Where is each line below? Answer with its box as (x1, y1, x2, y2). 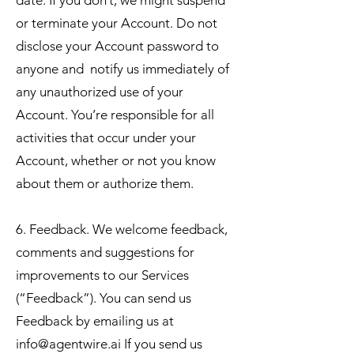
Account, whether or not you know (16, 153, 216, 168)
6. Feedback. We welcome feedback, (16, 221, 228, 237)
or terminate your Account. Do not (16, 15, 217, 31)
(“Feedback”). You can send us (16, 290, 191, 306)
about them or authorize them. (16, 175, 194, 191)
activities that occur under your (16, 130, 196, 145)
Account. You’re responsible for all (16, 107, 214, 122)
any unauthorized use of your (16, 84, 183, 100)
